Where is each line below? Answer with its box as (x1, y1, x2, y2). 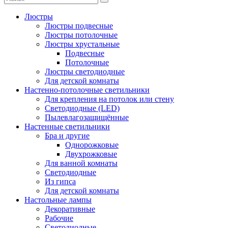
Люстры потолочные (45, 30, 118, 39)
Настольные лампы (24, 195, 92, 204)
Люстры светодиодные (45, 67, 125, 76)
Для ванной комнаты (45, 158, 118, 167)
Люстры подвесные (45, 21, 113, 30)
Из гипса (45, 177, 76, 186)
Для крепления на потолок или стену (45, 94, 174, 103)
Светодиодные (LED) (45, 103, 120, 112)
